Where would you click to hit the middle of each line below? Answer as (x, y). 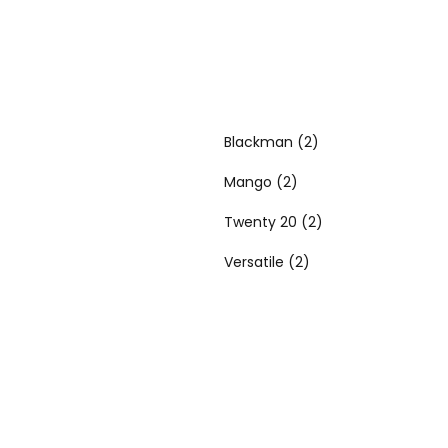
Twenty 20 (260, 222)
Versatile (254, 262)
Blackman (258, 142)
